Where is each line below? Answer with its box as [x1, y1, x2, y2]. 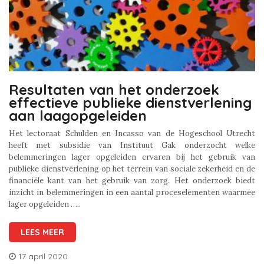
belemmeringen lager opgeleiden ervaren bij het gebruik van [9, 151, 255, 162]
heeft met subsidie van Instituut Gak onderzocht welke [9, 140, 255, 150]
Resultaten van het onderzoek [9, 80, 219, 98]
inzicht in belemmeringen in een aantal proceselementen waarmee [9, 187, 255, 197]
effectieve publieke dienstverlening [9, 93, 252, 111]
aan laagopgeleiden [9, 106, 147, 124]
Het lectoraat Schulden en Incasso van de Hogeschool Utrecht [9, 128, 255, 138]
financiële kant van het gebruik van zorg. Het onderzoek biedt [9, 175, 255, 186]
